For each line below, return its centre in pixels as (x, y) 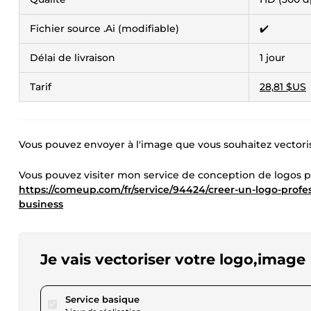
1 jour (272, 58)
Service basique (102, 299)
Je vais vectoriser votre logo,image (173, 259)
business (41, 204)
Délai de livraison (73, 58)
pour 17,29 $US (172, 299)
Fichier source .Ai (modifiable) (104, 28)
